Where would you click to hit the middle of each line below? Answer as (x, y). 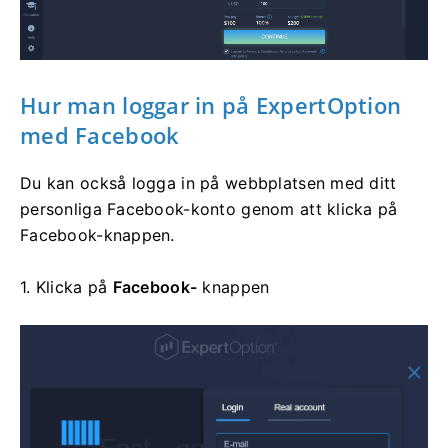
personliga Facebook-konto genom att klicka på (209, 208)
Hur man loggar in (121, 104)
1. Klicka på (66, 286)
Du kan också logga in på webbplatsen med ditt (208, 182)
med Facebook (100, 134)
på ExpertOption (312, 104)
